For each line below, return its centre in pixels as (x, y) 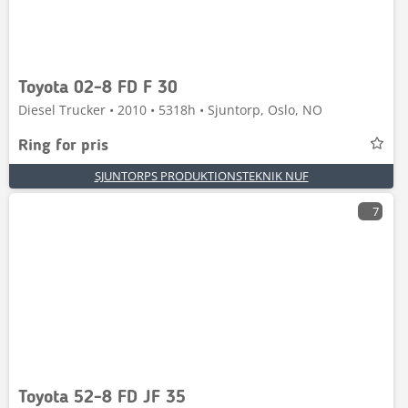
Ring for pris (63, 146)
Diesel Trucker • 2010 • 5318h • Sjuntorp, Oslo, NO (170, 110)
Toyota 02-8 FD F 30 (98, 88)
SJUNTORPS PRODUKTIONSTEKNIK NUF (201, 176)
